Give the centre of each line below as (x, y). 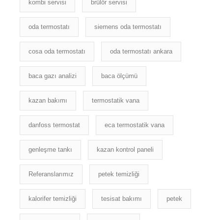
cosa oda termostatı (57, 51)
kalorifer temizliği (53, 198)
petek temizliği (119, 174)
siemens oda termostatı (128, 27)
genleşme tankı (50, 149)
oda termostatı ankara (141, 51)
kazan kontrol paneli (125, 149)
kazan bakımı (48, 100)
